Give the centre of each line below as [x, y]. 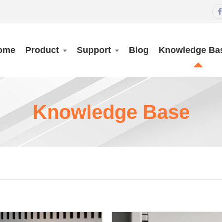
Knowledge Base [111, 112]
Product [42, 50]
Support [94, 50]
